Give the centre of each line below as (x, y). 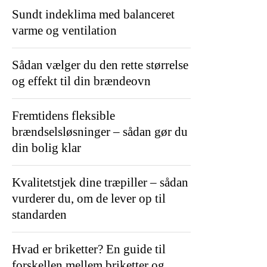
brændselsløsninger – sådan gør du (100, 131)
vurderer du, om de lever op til (89, 198)
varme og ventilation (64, 30)
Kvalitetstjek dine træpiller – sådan (100, 182)
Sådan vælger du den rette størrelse (100, 65)
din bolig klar (46, 148)
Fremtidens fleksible (63, 115)
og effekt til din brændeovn (81, 81)
